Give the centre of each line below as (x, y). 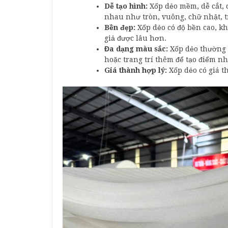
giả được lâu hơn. (135, 38)
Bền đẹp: (120, 27)
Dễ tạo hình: (126, 6)
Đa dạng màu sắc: (136, 49)
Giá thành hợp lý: (136, 70)
